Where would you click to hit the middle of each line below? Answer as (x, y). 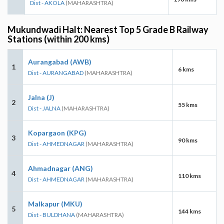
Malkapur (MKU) (55, 203)
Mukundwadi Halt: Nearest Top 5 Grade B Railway (108, 29)
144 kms (189, 211)
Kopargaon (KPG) (57, 132)
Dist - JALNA (44, 108)
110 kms (189, 175)
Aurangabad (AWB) (60, 61)
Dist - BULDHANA (51, 214)
